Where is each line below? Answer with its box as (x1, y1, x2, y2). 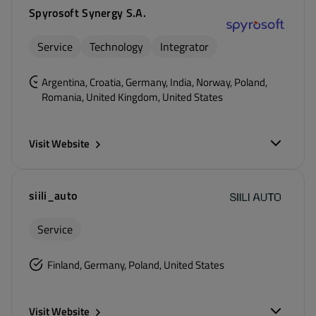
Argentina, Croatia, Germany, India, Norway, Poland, (42, 74, 267, 90)
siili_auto (29, 187, 78, 204)
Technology (90, 38, 143, 55)
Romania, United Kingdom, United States (42, 89, 223, 105)
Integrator (160, 38, 209, 55)
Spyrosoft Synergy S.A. (29, 4, 147, 21)
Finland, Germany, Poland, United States (47, 257, 224, 273)
